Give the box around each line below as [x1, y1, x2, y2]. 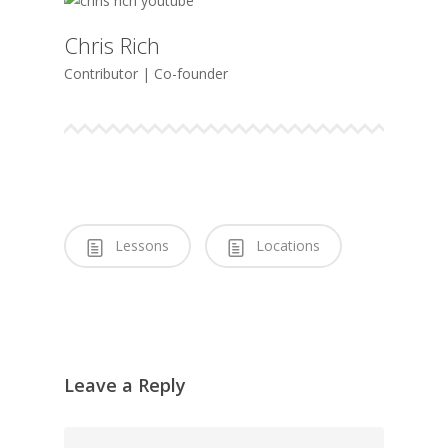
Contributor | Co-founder [64, 63, 229, 83]
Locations [252, 235, 320, 255]
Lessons [111, 235, 169, 255]
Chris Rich [64, 29, 161, 60]
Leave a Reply [64, 372, 186, 397]
